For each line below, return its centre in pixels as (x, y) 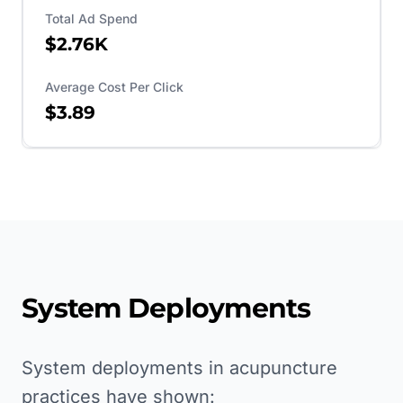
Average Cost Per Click (114, 86)
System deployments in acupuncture (179, 367)
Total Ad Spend (91, 18)
